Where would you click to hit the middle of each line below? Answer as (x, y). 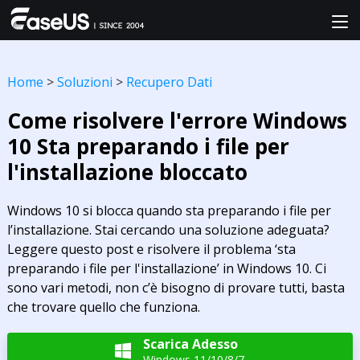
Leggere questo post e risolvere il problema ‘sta (151, 249)
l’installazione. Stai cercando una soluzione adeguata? (168, 230)
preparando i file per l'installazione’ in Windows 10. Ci (166, 268)
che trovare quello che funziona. (103, 307)
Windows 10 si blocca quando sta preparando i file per (169, 211)
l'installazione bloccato (127, 172)
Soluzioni (84, 82)
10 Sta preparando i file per (148, 146)
